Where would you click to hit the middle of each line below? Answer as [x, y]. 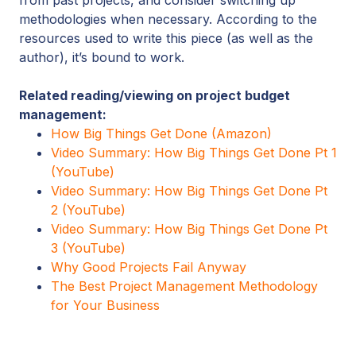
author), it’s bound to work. [104, 57]
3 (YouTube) [88, 248]
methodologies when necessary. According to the [168, 19]
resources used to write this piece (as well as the [166, 38]
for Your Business [105, 305]
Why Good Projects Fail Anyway [149, 267]
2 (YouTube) [88, 209]
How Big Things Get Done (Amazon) [161, 133]
